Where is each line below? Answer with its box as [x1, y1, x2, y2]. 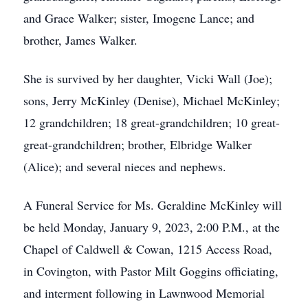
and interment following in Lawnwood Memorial [23, 285, 265, 301]
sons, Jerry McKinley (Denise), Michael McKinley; [23, 92, 280, 109]
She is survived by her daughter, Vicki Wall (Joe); [23, 70, 272, 87]
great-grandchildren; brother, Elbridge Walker [23, 136, 252, 153]
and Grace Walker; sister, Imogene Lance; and [23, 10, 254, 26]
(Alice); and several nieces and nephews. [23, 158, 226, 175]
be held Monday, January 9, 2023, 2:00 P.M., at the [23, 219, 280, 235]
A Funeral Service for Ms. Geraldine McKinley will [23, 197, 282, 213]
